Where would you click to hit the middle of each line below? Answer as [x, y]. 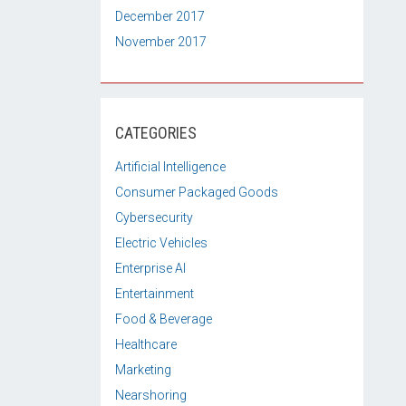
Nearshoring [151, 395]
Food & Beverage [164, 319]
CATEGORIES [156, 133]
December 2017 [160, 16]
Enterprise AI [150, 268]
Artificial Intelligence [170, 167]
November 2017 [161, 42]
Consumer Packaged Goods [197, 192]
